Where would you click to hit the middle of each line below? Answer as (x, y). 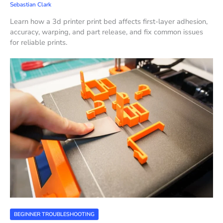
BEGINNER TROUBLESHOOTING (54, 214)
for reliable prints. (39, 42)
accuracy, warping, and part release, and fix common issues (107, 32)
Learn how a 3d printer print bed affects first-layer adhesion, (109, 21)
